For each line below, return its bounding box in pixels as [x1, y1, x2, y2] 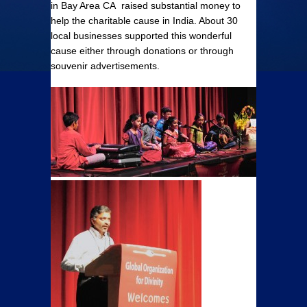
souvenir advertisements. [51, 60, 160, 71]
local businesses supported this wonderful [51, 30, 232, 41]
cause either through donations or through [51, 45, 234, 56]
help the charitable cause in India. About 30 [51, 15, 238, 26]
